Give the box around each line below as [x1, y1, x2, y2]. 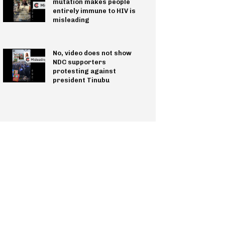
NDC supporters [52, 58, 106, 66]
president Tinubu [52, 76, 109, 84]
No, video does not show [52, 49, 132, 57]
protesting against [52, 67, 116, 75]
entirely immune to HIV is [52, 7, 136, 15]
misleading [52, 16, 89, 24]
